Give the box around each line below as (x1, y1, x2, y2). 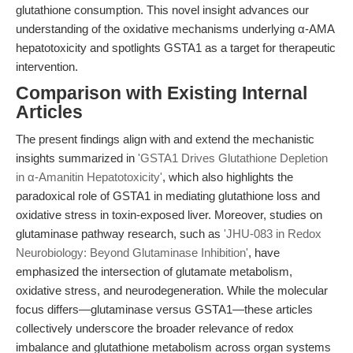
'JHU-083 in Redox (224, 227, 321, 240)
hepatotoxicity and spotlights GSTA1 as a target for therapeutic (16, 41, 336, 54)
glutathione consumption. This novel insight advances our (16, 3, 309, 17)
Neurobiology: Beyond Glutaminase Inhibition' (16, 246, 248, 259)
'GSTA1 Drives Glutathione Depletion (138, 151, 328, 165)
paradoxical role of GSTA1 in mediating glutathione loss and (16, 189, 320, 203)
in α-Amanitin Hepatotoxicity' (16, 170, 162, 184)
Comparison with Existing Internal (16, 84, 307, 103)
